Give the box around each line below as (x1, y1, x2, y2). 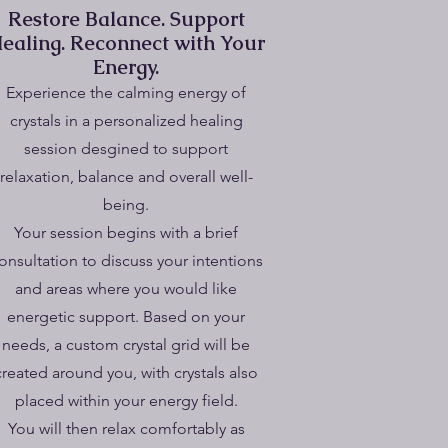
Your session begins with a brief (14, 223, 238, 242)
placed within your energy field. (14, 391, 238, 410)
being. (103, 195, 149, 214)
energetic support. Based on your (7, 307, 245, 326)
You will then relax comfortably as (7, 419, 245, 438)
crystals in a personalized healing (9, 111, 243, 130)
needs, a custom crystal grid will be (2, 335, 250, 354)
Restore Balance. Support (7, 6, 245, 32)
